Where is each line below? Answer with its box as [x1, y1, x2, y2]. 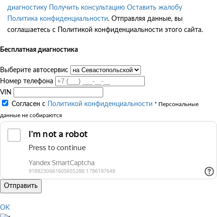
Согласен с [12, 100, 47, 108]
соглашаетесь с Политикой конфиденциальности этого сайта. [7, 26, 203, 33]
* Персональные [155, 101, 199, 107]
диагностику [7, 4, 47, 11]
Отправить [4, 182, 38, 189]
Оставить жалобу [127, 4, 182, 11]
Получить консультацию [49, 4, 125, 11]
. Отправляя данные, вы [108, 15, 183, 22]
